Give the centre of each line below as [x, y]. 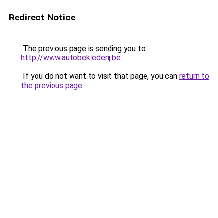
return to [194, 76]
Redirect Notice [42, 17]
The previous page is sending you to [83, 48]
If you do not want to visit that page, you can [100, 76]
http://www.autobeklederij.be [71, 58]
